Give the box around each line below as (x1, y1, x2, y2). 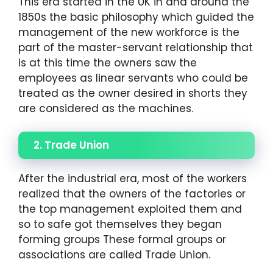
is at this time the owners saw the (18, 55, 197, 70)
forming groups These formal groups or (18, 232, 226, 247)
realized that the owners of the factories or (18, 186, 246, 202)
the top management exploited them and (18, 202, 242, 217)
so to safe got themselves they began (18, 217, 222, 232)
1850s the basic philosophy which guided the (18, 9, 254, 24)
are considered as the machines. (18, 101, 193, 116)
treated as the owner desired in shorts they (18, 85, 247, 101)
